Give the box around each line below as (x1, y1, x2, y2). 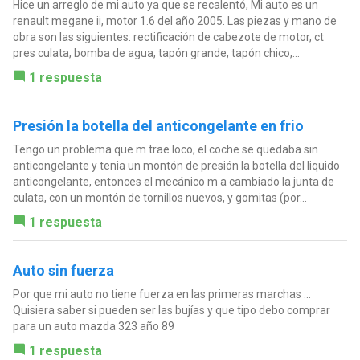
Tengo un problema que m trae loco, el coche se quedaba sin (12, 142, 318, 156)
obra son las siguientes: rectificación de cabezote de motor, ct (12, 30, 324, 43)
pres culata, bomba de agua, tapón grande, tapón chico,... (12, 46, 300, 59)
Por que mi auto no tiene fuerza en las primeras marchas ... (12, 287, 311, 301)
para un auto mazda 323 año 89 (12, 319, 174, 333)
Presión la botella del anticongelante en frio (12, 117, 304, 134)
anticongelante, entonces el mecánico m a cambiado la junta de (12, 174, 334, 188)
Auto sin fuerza (12, 261, 114, 279)
